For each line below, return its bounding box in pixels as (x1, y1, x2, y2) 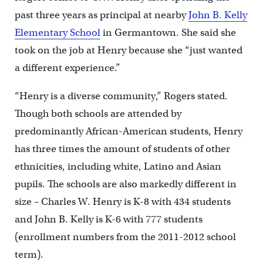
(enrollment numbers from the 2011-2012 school (14, 231, 236, 244)
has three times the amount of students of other (14, 143, 230, 156)
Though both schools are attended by (14, 107, 181, 120)
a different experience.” (14, 62, 120, 75)
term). (14, 248, 43, 261)
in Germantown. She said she (100, 26, 236, 39)
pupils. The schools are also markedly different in (14, 178, 237, 191)
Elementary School (14, 26, 100, 39)
